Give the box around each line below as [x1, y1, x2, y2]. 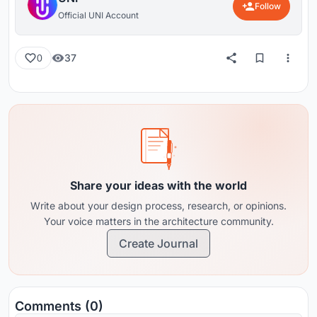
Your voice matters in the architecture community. [43, 214, 274, 227]
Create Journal [119, 236, 198, 250]
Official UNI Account [58, 9, 139, 21]
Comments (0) [15, 298, 103, 313]
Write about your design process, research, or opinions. [30, 199, 287, 212]
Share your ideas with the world [70, 178, 247, 192]
